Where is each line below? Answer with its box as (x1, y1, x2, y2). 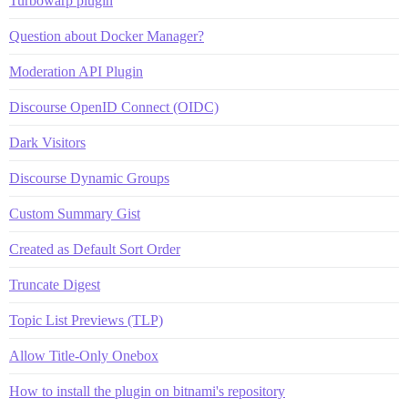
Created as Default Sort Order (9, 241, 180, 258)
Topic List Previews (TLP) (9, 312, 163, 329)
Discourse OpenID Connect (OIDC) (9, 99, 219, 116)
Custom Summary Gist (9, 206, 140, 222)
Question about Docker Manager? (9, 28, 204, 45)
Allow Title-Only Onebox (9, 348, 158, 364)
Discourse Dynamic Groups (9, 170, 169, 187)
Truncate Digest (9, 277, 100, 293)
